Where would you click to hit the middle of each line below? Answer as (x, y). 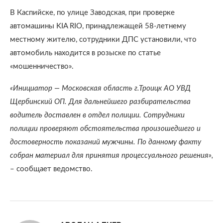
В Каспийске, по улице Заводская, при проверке (92, 13)
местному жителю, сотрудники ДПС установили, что (103, 40)
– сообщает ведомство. (51, 169)
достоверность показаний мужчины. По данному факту (106, 142)
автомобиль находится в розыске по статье (85, 53)
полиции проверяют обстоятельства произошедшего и (105, 129)
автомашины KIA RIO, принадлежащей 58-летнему (98, 26)
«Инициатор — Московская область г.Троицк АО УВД (100, 88)
